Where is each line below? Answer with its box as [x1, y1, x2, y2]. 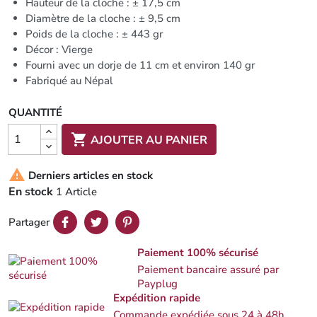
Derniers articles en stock [25, 168, 153, 183]
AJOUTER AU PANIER [91, 132, 208, 148]
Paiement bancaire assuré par [137, 263, 279, 277]
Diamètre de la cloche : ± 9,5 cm [25, 11, 180, 25]
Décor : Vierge [25, 42, 93, 57]
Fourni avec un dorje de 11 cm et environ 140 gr [25, 58, 255, 72]
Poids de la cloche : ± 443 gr [25, 27, 163, 41]
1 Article [56, 185, 97, 199]
